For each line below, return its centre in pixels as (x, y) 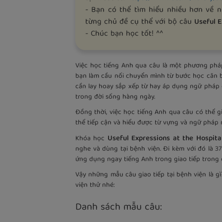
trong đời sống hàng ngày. (115, 97)
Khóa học (90, 139)
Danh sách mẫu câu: (119, 207)
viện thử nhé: (95, 185)
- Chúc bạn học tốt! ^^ (124, 34)
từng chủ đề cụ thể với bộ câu (140, 22)
